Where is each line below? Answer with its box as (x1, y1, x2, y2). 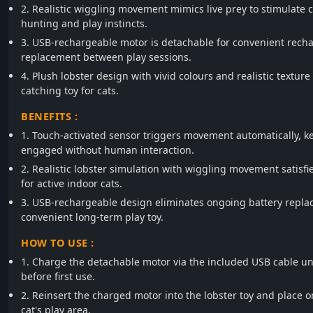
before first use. (21, 270, 95, 283)
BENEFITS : (21, 110, 78, 123)
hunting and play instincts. (21, 17, 147, 30)
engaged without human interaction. (21, 143, 194, 156)
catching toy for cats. (21, 84, 119, 97)
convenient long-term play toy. (21, 210, 163, 224)
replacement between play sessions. (21, 50, 191, 64)
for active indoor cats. (21, 177, 122, 190)
